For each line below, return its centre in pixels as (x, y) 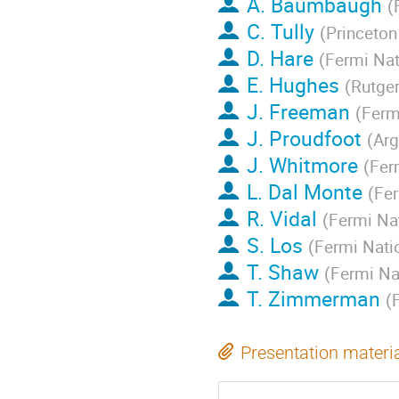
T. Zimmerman (313, 299)
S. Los (274, 245)
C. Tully (280, 32)
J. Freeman (298, 112)
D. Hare (280, 58)
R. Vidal (281, 219)
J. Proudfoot (304, 138)
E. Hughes (293, 85)
